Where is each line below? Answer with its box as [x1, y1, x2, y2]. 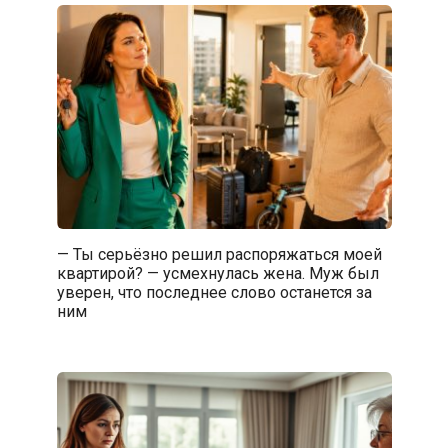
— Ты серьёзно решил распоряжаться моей [56, 244, 382, 264]
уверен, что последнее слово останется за [56, 282, 372, 302]
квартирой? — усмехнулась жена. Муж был [56, 263, 379, 283]
